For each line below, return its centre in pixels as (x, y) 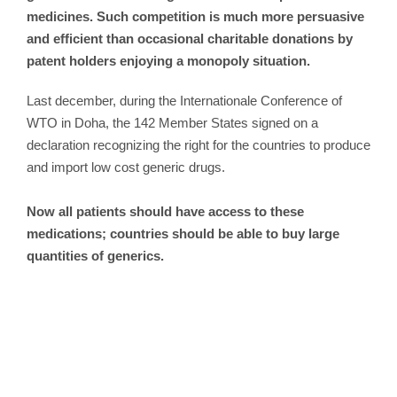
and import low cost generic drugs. (126, 167)
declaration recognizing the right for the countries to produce (198, 144)
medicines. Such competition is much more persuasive (195, 16)
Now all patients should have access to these (165, 211)
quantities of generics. (95, 255)
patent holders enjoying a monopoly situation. (168, 60)
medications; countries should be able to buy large (183, 233)
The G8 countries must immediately (198, 343)
